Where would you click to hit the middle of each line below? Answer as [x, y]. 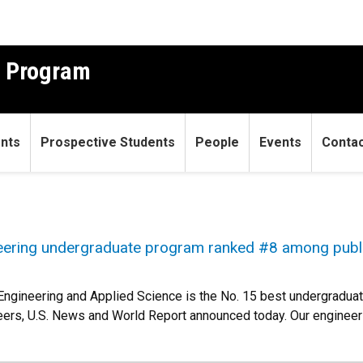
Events [280, 142]
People [217, 142]
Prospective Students [108, 142]
